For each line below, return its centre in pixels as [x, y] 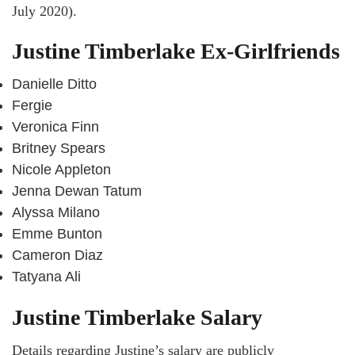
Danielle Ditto [54, 84]
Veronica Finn [55, 127]
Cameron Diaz [57, 256]
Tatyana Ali [46, 277]
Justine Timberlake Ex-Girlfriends [176, 52]
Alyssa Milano [56, 213]
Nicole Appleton [61, 170]
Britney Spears [59, 149]
